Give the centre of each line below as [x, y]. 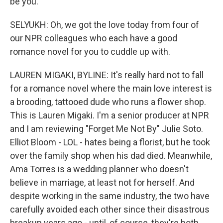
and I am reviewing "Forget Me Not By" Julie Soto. [107, 128]
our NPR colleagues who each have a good [94, 38]
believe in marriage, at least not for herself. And [102, 182]
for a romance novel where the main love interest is [111, 88]
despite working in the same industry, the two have [110, 196]
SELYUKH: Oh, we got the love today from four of [105, 24]
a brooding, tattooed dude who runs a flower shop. [108, 102]
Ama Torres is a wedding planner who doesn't [99, 169]
